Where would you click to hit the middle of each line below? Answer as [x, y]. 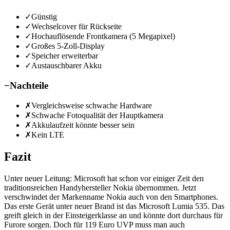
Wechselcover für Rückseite [76, 27]
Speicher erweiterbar [65, 56]
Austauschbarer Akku [66, 66]
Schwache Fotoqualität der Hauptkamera [97, 116]
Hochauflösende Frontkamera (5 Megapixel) [103, 36]
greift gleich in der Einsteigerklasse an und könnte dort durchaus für [113, 216]
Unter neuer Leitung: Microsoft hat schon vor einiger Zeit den [104, 179]
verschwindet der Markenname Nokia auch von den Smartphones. [111, 197]
